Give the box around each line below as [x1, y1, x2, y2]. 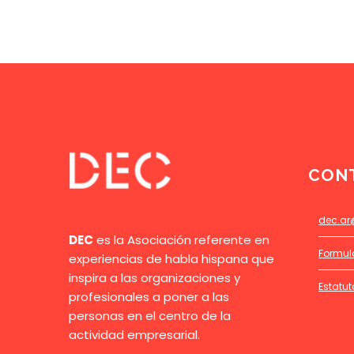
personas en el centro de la [69, 307, 231, 324]
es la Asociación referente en [93, 231, 269, 248]
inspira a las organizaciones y [69, 269, 240, 286]
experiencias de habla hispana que [69, 250, 274, 267]
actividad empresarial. [69, 326, 200, 343]
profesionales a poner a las [69, 288, 229, 305]
